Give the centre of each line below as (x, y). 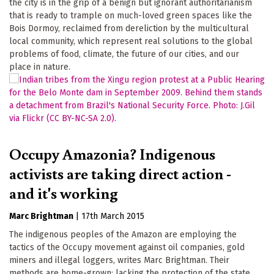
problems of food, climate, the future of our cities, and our (124, 54)
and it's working (64, 192)
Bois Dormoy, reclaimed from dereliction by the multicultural (129, 28)
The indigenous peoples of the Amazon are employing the (123, 234)
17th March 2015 (113, 216)
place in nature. (40, 67)
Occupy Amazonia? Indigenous (112, 153)
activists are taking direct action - (120, 173)
